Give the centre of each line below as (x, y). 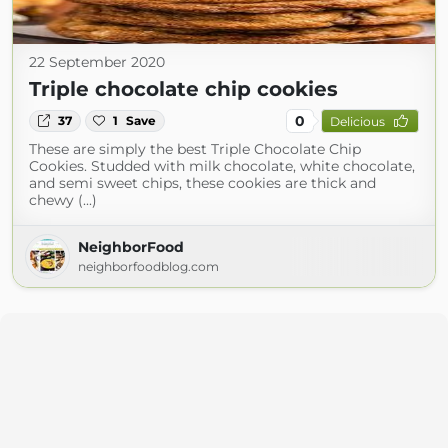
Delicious (357, 121)
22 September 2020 (97, 62)
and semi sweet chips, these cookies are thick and (202, 183)
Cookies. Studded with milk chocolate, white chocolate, (222, 166)
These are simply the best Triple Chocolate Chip (195, 149)
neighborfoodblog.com (148, 266)
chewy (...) (63, 200)
